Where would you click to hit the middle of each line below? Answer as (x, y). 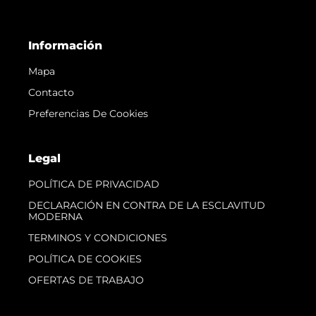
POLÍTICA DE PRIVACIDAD (94, 184)
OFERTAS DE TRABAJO (86, 280)
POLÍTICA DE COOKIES (85, 259)
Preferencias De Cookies (88, 113)
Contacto (51, 92)
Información (65, 45)
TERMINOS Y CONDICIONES (98, 237)
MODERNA (55, 216)
